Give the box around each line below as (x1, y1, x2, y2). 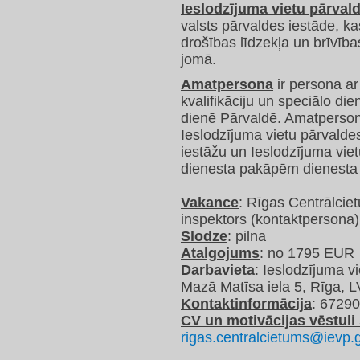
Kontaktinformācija (181, 296, 312, 313)
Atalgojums (181, 245, 260, 262)
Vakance (181, 194, 239, 211)
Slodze (181, 228, 227, 245)
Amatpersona (181, 76, 273, 93)
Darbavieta (181, 262, 255, 279)
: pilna (227, 228, 266, 245)
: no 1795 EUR (260, 245, 354, 262)
